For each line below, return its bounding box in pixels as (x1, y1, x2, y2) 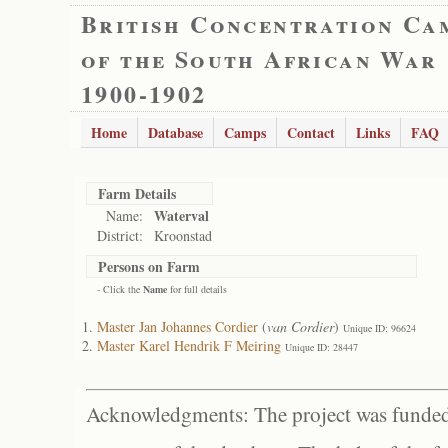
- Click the (97, 282, 143, 296)
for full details (167, 282, 227, 296)
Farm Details (98, 183, 176, 204)
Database (148, 122, 203, 143)
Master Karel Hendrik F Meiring (97, 336, 281, 355)
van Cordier (267, 317, 334, 336)
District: (97, 226, 143, 245)
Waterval (154, 205, 209, 226)
